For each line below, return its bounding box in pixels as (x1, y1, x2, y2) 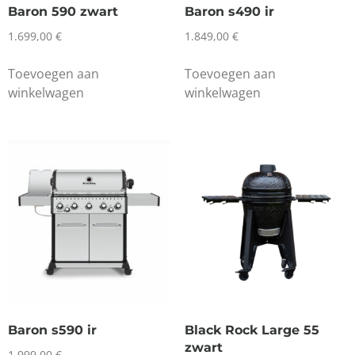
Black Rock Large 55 (184, 323, 319, 338)
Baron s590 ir (8, 323, 97, 338)
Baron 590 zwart (8, 4, 118, 20)
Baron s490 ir (184, 4, 274, 20)
